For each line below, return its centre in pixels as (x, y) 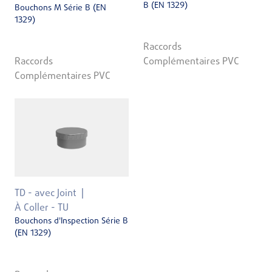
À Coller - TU (42, 209)
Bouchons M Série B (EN (60, 8)
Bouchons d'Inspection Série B (71, 222)
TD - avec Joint (46, 194)
